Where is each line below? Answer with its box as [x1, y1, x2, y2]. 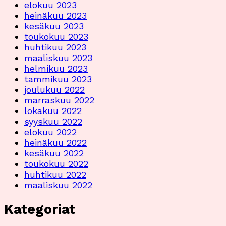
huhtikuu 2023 [24, 41, 86, 52]
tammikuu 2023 [24, 73, 92, 84]
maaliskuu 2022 [24, 179, 92, 190]
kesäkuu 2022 [24, 147, 84, 158]
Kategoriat [4, 201, 75, 218]
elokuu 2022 [24, 126, 77, 137]
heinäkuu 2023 [24, 10, 87, 21]
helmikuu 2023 [24, 63, 88, 74]
